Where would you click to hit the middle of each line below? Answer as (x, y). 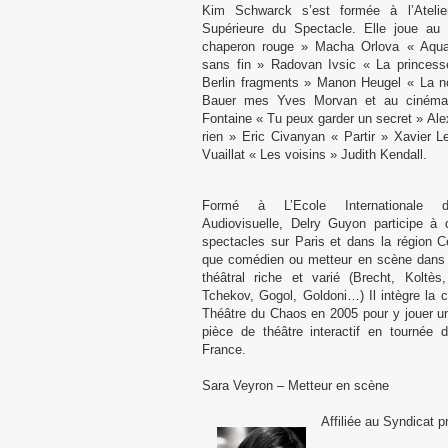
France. (224, 349)
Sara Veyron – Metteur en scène (295, 385)
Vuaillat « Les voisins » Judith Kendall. (314, 154)
